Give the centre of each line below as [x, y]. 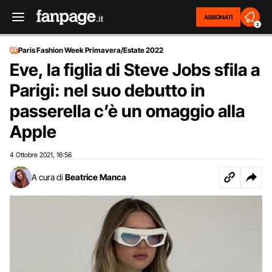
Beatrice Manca [96, 177]
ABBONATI [218, 17]
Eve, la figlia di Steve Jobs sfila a [135, 70]
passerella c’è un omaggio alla [127, 111]
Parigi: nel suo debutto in [107, 90]
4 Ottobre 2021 [31, 155]
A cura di [47, 177]
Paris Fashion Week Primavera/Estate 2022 [91, 50]
